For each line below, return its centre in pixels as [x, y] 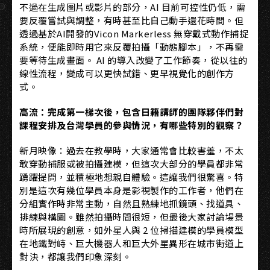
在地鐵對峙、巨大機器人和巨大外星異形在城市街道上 [131, 243]
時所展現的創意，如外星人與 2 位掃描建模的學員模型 [131, 230]
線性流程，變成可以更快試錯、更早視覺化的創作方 [127, 73]
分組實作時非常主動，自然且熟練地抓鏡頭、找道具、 [131, 203]
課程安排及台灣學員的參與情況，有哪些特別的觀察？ [131, 125]
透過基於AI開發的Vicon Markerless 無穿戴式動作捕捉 [134, 33]
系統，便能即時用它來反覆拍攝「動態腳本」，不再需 [131, 46]
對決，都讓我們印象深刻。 [75, 256]
